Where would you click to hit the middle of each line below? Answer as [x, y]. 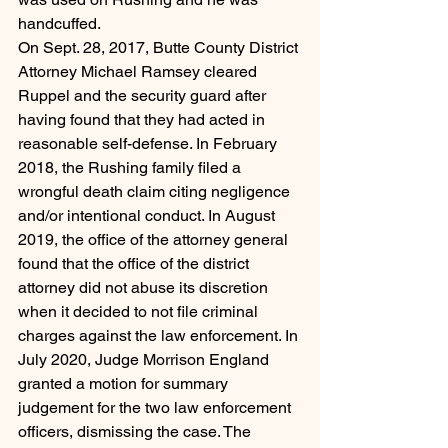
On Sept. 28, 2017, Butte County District [160, 48]
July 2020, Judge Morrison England [145, 360]
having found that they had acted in [143, 120]
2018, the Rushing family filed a [131, 168]
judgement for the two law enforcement [156, 408]
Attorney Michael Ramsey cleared [139, 72]
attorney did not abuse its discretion [145, 288]
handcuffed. [59, 24]
